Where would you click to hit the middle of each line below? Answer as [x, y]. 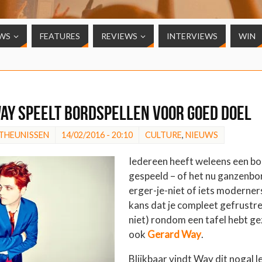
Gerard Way [174, 235]
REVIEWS [119, 36]
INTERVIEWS [192, 36]
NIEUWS [202, 135]
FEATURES [60, 36]
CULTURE [163, 135]
